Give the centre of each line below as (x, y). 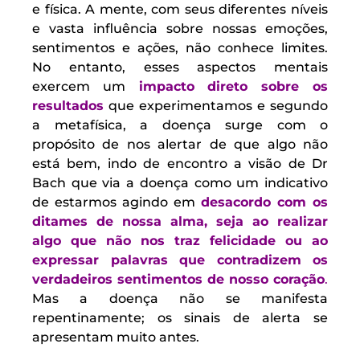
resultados (68, 106)
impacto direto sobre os (233, 87)
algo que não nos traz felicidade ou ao (180, 241)
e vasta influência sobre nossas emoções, (180, 29)
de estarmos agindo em (117, 202)
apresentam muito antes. (116, 337)
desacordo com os (264, 202)
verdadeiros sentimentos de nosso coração (178, 280)
